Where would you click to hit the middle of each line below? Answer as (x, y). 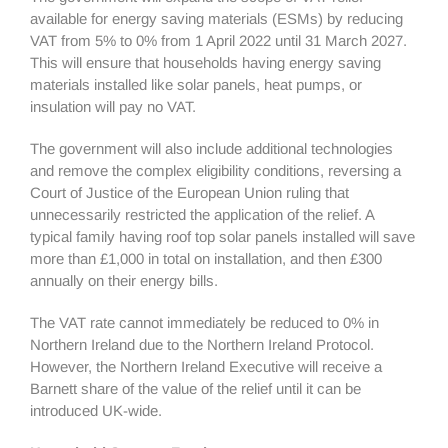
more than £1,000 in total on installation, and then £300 (206, 258)
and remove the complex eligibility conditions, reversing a (215, 170)
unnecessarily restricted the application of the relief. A (202, 214)
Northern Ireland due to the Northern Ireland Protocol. (202, 344)
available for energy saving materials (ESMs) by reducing (216, 18)
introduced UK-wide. (96, 410)
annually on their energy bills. (126, 280)
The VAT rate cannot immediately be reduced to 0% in (204, 322)
